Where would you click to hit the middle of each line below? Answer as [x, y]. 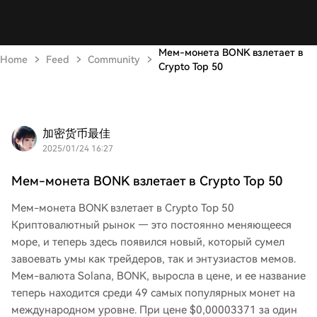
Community [114, 59]
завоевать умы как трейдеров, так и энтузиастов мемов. [154, 259]
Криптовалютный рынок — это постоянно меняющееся [151, 225]
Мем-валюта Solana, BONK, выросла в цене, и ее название [158, 276]
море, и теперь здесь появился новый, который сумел [148, 242]
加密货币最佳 [76, 133]
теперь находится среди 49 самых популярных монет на [153, 293]
